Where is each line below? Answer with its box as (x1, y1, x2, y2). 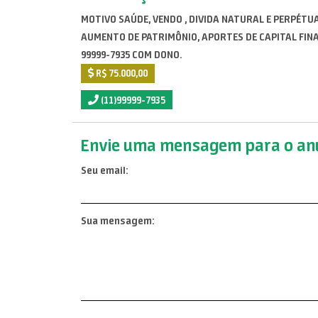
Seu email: (81, 163, 128, 177)
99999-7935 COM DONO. (81, 48, 182, 61)
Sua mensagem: (81, 214, 154, 228)
